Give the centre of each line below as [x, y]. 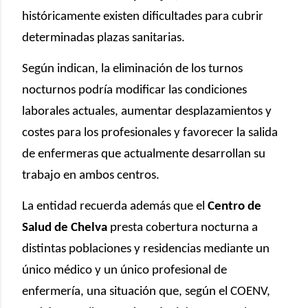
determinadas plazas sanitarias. [103, 38]
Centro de [234, 206]
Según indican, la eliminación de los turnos [132, 69]
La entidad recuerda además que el [115, 206]
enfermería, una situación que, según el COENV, [146, 291]
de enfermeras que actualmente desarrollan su [144, 154]
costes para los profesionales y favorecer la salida [150, 133]
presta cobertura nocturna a [183, 228]
